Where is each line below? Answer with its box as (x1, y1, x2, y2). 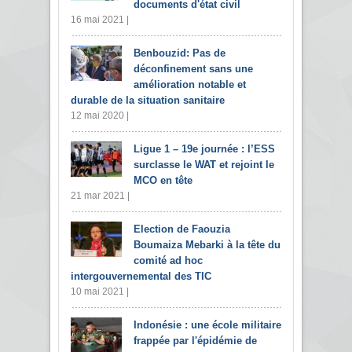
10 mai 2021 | (71, 285, 129, 297)
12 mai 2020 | (71, 109, 129, 121)
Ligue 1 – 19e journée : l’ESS (134, 142, 275, 155)
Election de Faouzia (134, 222, 230, 235)
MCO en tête (134, 174, 192, 186)
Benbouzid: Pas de (134, 46, 225, 59)
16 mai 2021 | (71, 13, 129, 25)
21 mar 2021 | (71, 189, 130, 201)
